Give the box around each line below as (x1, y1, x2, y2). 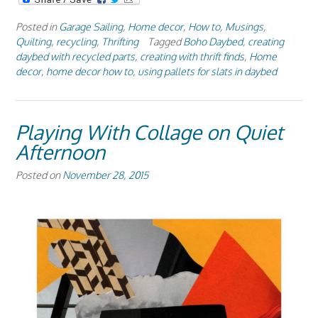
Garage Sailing (59, 19, 123, 33)
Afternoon (16, 138, 105, 165)
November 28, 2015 (62, 168, 148, 181)
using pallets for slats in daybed (138, 64, 277, 77)
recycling (56, 34, 97, 48)
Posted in (16, 19, 59, 33)
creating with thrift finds (140, 49, 244, 62)
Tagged (148, 34, 183, 48)
